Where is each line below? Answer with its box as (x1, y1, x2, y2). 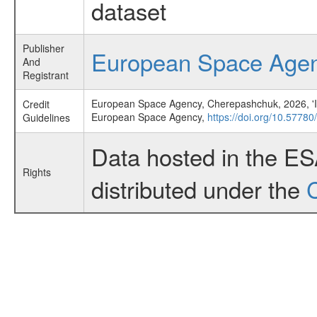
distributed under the (91, 172, 306, 205)
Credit (22, 97, 50, 111)
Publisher (22, 41, 64, 55)
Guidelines (22, 110, 70, 125)
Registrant (22, 68, 69, 82)
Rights (22, 165, 51, 179)
